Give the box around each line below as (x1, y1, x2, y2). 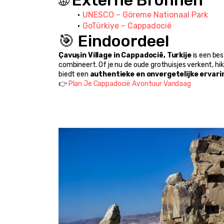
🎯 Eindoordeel (58, 31, 169, 51)
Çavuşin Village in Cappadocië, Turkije (58, 51, 191, 60)
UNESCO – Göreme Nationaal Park (82, 10, 208, 20)
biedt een (58, 70, 90, 79)
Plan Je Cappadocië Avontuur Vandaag (68, 79, 191, 88)
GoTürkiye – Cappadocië (82, 21, 171, 31)
